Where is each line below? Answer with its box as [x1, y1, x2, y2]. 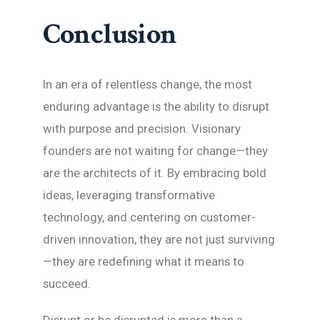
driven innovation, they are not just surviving [43, 231, 275, 246]
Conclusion [43, 15, 177, 53]
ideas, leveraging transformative [43, 187, 215, 202]
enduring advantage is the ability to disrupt [43, 99, 269, 114]
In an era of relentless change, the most [43, 76, 252, 91]
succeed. [43, 276, 91, 291]
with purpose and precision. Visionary [43, 121, 241, 136]
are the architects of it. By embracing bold [43, 165, 266, 180]
